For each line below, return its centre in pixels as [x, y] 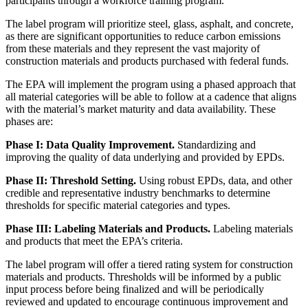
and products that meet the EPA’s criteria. [94, 241]
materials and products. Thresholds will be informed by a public [143, 277]
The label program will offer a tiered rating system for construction [149, 265]
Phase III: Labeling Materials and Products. [108, 229]
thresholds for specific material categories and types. [118, 206]
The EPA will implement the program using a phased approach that [151, 85]
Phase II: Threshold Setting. [71, 181]
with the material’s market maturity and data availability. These [141, 109]
